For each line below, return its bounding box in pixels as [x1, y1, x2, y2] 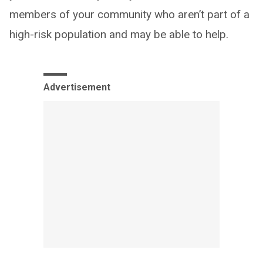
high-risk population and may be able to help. [9, 28, 228, 42]
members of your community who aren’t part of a [9, 8, 249, 22]
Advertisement [43, 82, 110, 93]
